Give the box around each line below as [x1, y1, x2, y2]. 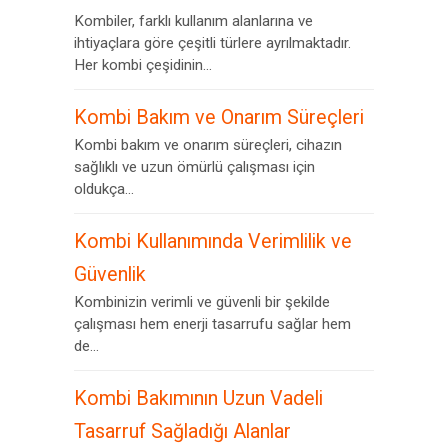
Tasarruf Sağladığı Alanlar [74, 420, 291, 443]
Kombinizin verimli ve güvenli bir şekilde [74, 293, 330, 311]
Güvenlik [74, 263, 146, 286]
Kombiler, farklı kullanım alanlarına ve [74, 12, 313, 30]
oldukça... [74, 180, 134, 198]
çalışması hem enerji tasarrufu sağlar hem [74, 315, 351, 333]
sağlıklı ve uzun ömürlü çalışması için [74, 158, 315, 176]
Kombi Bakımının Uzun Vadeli [74, 387, 323, 410]
